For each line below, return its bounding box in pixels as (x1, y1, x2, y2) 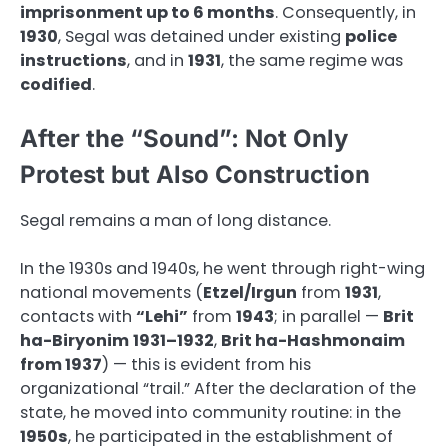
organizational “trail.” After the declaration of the (20, 377, 416, 400)
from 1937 (20, 353, 102, 376)
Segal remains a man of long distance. (20, 208, 331, 232)
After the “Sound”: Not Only (20, 123, 348, 153)
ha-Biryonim (20, 329, 129, 352)
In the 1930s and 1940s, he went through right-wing (20, 257, 425, 280)
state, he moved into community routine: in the (20, 401, 401, 424)
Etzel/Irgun (203, 281, 297, 304)
